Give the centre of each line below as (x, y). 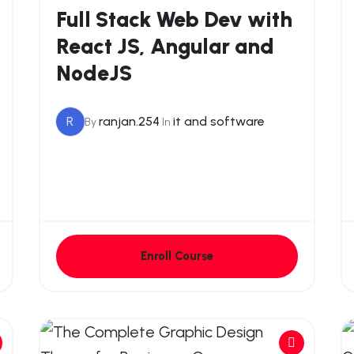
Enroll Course (177, 256)
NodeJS (94, 73)
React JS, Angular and (165, 46)
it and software (218, 122)
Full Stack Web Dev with (174, 19)
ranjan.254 (129, 122)
